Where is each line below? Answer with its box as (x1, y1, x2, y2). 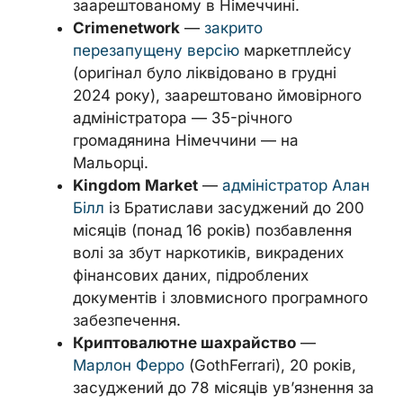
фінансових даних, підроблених (73, 266, 309, 284)
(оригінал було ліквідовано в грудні (73, 64, 336, 82)
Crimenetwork (73, 19, 180, 37)
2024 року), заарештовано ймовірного (73, 86, 362, 104)
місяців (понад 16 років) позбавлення (73, 221, 352, 239)
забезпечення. (73, 311, 181, 329)
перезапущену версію (73, 41, 239, 59)
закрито (204, 19, 263, 37)
